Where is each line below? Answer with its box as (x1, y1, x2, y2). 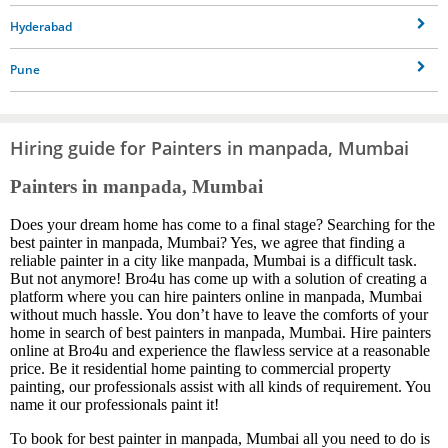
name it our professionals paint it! (10, 396, 223, 414)
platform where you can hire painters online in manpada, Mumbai (10, 288, 422, 306)
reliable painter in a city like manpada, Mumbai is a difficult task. (10, 252, 417, 270)
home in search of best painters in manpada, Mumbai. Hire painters (10, 324, 431, 342)
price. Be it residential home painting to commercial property (10, 360, 391, 378)
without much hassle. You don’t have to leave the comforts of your (10, 306, 428, 324)
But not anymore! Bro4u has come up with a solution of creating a (10, 270, 427, 288)
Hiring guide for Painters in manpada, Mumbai (10, 135, 409, 160)
